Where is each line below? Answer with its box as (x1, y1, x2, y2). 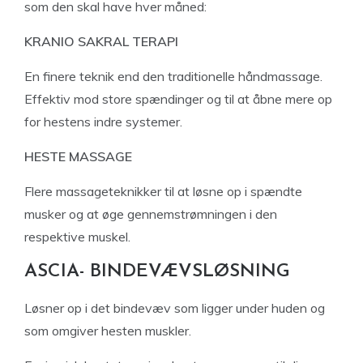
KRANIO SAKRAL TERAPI (24, 33, 178, 49)
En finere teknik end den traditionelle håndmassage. (24, 68, 322, 84)
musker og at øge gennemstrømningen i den (24, 206, 277, 222)
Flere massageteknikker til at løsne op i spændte (24, 183, 302, 199)
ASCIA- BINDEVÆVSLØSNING (24, 263, 290, 281)
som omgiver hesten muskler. (24, 322, 191, 339)
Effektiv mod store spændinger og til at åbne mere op (24, 91, 332, 107)
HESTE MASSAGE (24, 148, 132, 164)
